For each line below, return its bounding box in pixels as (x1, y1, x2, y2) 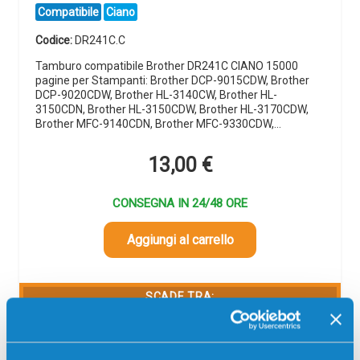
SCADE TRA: (145, 289, 215, 303)
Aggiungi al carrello (126, 231, 234, 247)
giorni (48, 328, 77, 342)
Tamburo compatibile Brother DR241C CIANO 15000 (35, 59, 298, 73)
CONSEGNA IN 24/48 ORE (112, 195, 247, 211)
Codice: (35, 33, 75, 47)
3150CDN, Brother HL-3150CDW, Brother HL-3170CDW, (35, 103, 309, 117)
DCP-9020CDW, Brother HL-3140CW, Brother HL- (35, 88, 277, 102)
